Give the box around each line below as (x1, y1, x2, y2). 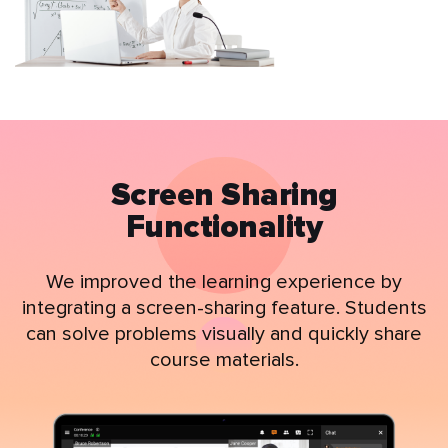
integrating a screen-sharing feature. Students (21, 295, 427, 320)
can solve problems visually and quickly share (26, 321, 422, 346)
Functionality (125, 211, 323, 244)
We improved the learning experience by (46, 269, 402, 294)
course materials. (149, 347, 299, 372)
